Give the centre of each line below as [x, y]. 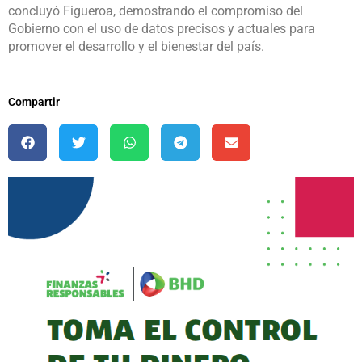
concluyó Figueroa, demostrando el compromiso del [156, 11]
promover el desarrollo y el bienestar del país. [136, 47]
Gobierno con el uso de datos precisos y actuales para [162, 29]
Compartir [34, 102]
